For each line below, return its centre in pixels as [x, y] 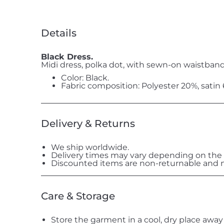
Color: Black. [85, 77]
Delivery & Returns [88, 123]
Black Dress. [67, 56]
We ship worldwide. [90, 147]
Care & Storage [78, 196]
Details [59, 33]
